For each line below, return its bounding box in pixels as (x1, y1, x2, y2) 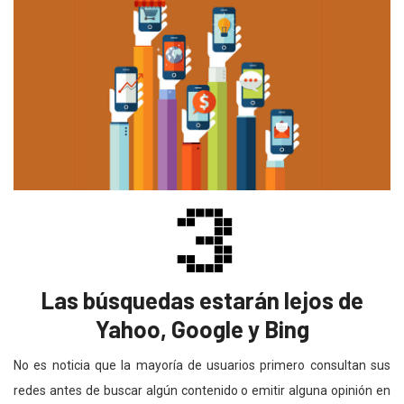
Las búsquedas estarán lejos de (41, 286, 363, 315)
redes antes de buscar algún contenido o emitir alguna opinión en (14, 383, 390, 399)
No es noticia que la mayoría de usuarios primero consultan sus (14, 358, 390, 373)
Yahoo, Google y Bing (95, 315, 309, 344)
